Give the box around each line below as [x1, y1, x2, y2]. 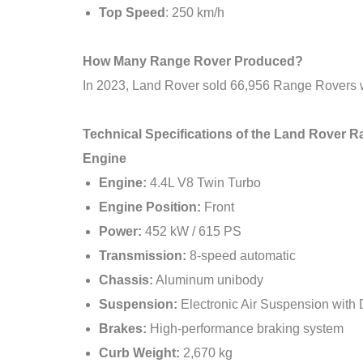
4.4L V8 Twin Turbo [147, 176, 261, 190]
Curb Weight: [99, 346, 180, 360]
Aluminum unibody [153, 273, 263, 287]
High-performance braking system [147, 322, 344, 335]
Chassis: [99, 273, 153, 287]
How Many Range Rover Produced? [83, 54, 303, 68]
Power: [99, 224, 142, 238]
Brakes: [99, 322, 147, 335]
